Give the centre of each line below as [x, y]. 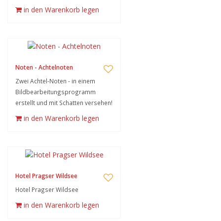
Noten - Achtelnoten [44, 67]
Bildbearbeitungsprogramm [55, 92]
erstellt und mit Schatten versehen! [64, 103]
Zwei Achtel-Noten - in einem [55, 81]
